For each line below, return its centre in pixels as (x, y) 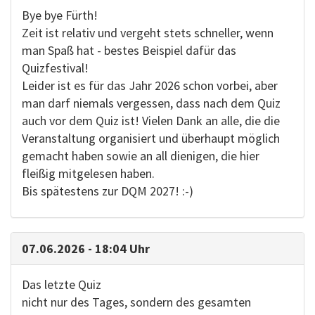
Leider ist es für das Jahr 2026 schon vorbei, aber (150, 85)
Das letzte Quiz (62, 284)
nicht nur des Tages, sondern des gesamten (136, 302)
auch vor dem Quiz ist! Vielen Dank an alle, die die (151, 121)
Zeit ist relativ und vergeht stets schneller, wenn (148, 33)
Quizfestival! (55, 68)
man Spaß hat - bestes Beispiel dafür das (129, 50)
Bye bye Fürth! (60, 15)
